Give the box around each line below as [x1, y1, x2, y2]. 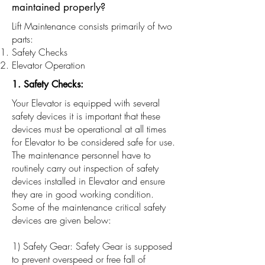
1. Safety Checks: [12, 78, 86, 91]
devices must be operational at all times [12, 122, 166, 135]
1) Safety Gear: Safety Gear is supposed [12, 240, 172, 253]
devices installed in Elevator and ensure [12, 174, 165, 188]
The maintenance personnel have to [12, 148, 151, 161]
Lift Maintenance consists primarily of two [12, 20, 172, 33]
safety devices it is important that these [12, 109, 160, 122]
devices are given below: [12, 214, 111, 227]
